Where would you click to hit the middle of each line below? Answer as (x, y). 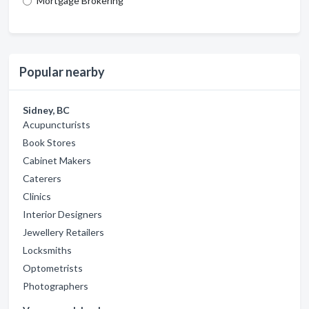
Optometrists (53, 268)
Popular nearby (62, 72)
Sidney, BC (46, 110)
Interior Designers (62, 214)
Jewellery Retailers (63, 232)
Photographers (56, 286)
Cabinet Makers (57, 160)
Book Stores (49, 142)
